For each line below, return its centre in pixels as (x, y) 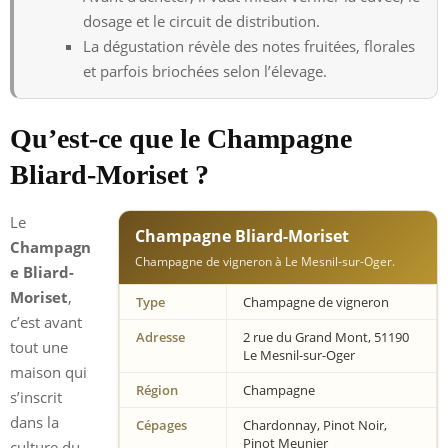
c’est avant (46, 321)
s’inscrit (36, 396)
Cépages (161, 424)
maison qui (48, 371)
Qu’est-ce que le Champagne (181, 138)
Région (157, 389)
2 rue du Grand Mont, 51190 (326, 336)
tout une (39, 346)
